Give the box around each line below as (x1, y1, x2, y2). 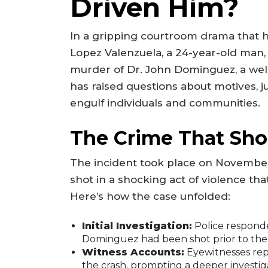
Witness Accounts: (82, 246, 184, 258)
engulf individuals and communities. (70, 97, 260, 109)
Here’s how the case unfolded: (70, 190, 230, 202)
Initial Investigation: (82, 220, 192, 232)
